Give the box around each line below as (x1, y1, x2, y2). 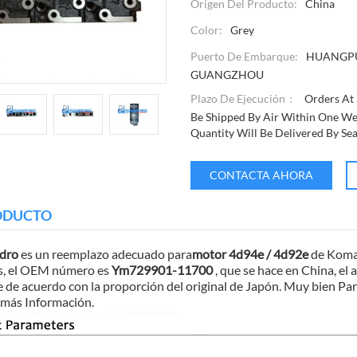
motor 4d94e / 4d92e (192, 246, 311, 262)
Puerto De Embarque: (190, 49, 298, 64)
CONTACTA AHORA (209, 168, 313, 182)
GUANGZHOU (190, 68, 264, 82)
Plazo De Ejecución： (190, 92, 296, 106)
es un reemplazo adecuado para (18, 246, 192, 262)
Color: (190, 23, 222, 37)
